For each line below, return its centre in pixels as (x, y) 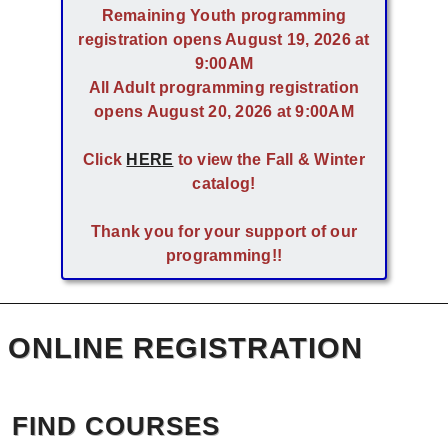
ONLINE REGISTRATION (185, 348)
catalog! (224, 183)
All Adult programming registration (224, 87)
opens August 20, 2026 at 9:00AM (224, 111)
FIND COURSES (116, 426)
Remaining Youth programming (224, 15)
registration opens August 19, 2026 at (224, 39)
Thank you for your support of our (224, 231)
